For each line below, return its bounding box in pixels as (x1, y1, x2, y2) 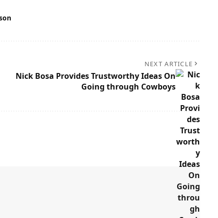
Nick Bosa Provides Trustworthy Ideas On (15, 71, 176, 82)
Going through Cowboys (81, 81, 176, 92)
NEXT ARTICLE (144, 59, 193, 69)
